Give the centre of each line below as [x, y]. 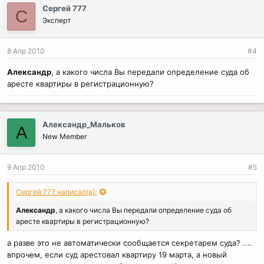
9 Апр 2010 [26, 167]
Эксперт [57, 20]
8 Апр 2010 [26, 51]
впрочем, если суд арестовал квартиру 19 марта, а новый [117, 254]
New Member [65, 136]
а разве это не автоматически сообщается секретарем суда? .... [130, 242]
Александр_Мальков [84, 124]
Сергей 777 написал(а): [56, 192]
